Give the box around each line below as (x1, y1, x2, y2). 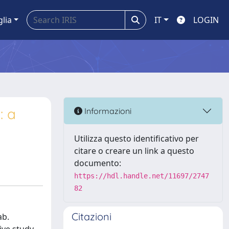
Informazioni (82, 105, 131, 116)
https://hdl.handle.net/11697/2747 (74, 172, 209, 180)
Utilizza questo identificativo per (74, 133, 199, 144)
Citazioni (72, 210, 111, 223)
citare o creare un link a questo (74, 145, 194, 156)
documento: (74, 157, 121, 169)
